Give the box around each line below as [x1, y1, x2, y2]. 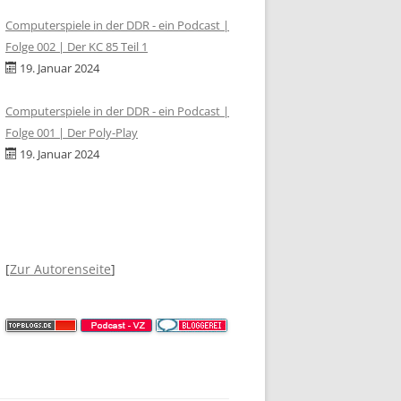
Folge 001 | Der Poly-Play [5, 124, 138, 141]
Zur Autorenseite [10, 260, 111, 277]
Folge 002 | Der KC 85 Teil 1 [5, 38, 148, 55]
